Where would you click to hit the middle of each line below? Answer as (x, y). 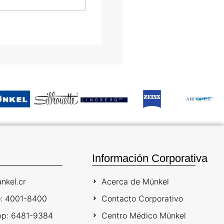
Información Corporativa (150, 158)
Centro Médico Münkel (143, 215)
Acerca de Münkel (135, 181)
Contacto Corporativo (142, 198)
